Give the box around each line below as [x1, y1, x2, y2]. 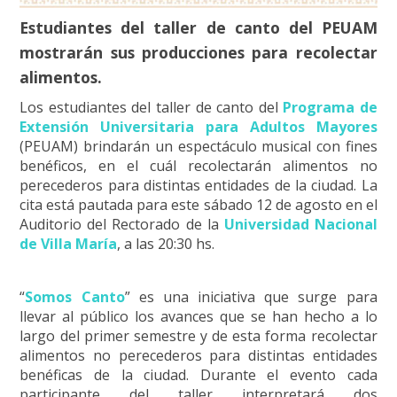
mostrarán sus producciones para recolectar [19, 42, 378, 64]
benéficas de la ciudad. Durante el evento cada [19, 364, 378, 385]
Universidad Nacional [223, 214, 378, 234]
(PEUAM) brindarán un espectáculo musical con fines [19, 136, 378, 156]
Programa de [283, 97, 378, 117]
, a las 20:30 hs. [117, 233, 215, 253]
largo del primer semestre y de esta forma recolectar [19, 325, 378, 346]
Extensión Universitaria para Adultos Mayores [19, 116, 378, 136]
